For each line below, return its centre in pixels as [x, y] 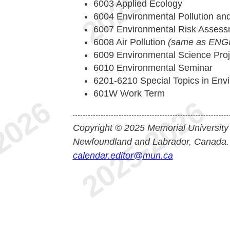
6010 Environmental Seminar [153, 68]
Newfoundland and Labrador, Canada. [151, 142]
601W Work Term [129, 93]
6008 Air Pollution [130, 42]
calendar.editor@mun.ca [123, 156]
